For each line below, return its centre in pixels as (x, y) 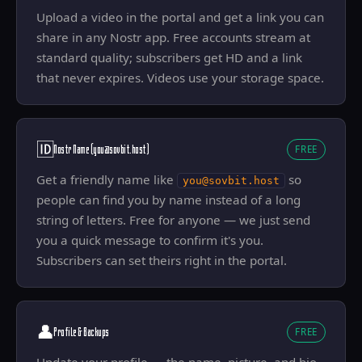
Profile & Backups (82, 331)
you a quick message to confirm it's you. (150, 240)
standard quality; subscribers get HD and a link (169, 57)
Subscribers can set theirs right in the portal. (162, 260)
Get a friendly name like (107, 179)
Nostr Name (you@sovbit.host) (102, 149)
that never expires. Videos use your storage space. (180, 78)
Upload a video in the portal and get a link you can (180, 17)
